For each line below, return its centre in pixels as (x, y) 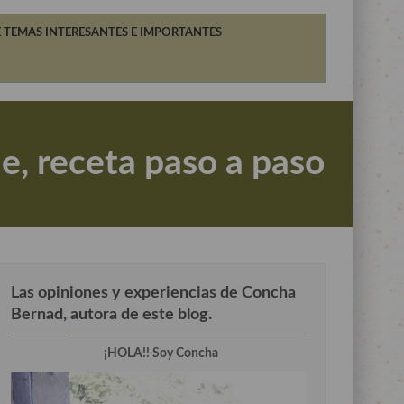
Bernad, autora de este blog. (111, 314)
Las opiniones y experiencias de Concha (153, 293)
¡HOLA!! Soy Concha (161, 353)
